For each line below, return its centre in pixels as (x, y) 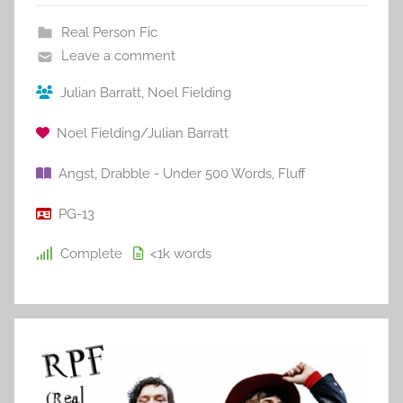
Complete (91, 254)
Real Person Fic (109, 33)
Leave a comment (118, 56)
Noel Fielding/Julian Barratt (143, 134)
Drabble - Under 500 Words (186, 173)
